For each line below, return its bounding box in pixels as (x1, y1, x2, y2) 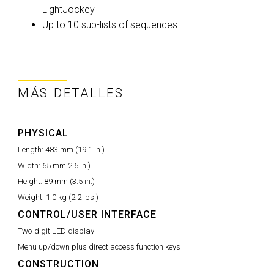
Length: (18, 145, 45, 154)
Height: (18, 177, 44, 186)
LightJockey (42, 4, 95, 15)
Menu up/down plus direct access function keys (18, 242, 180, 251)
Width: (18, 161, 42, 170)
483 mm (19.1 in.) (45, 145, 105, 154)
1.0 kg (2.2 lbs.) (46, 193, 98, 202)
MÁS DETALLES (18, 86, 124, 100)
